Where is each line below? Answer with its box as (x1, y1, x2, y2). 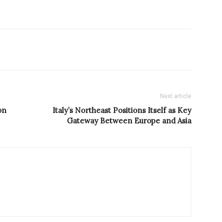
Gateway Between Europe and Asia (67, 116, 191, 126)
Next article (160, 93, 191, 100)
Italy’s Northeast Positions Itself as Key (53, 106, 191, 115)
